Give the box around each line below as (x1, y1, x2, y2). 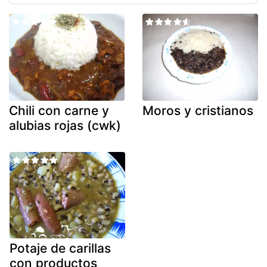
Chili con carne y (9, 103, 109, 118)
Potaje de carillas (10, 241, 111, 256)
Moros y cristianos (142, 103, 253, 118)
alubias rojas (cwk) (9, 117, 121, 133)
